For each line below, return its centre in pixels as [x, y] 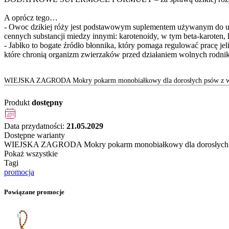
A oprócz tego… [31, 18]
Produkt [18, 103]
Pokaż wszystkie [31, 154]
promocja [19, 172]
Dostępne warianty [35, 135]
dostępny [47, 103]
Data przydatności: [35, 126]
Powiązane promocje [34, 192]
